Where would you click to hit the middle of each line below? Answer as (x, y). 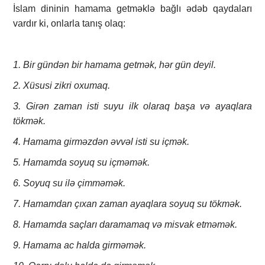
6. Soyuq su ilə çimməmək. (70, 183)
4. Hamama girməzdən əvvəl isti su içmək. (101, 142)
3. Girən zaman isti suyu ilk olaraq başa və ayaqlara (132, 106)
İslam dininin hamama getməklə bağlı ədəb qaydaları (132, 9)
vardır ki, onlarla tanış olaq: (70, 24)
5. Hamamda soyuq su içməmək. (82, 163)
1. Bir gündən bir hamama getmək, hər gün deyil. (115, 65)
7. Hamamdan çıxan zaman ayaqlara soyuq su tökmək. (128, 204)
